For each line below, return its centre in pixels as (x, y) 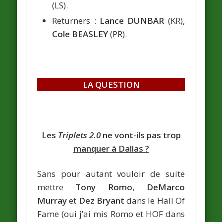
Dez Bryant (101, 200)
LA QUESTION (111, 84)
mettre (56, 187)
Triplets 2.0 (79, 135)
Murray (52, 200)
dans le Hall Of (154, 200)
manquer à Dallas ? (111, 148)
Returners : (76, 20)
